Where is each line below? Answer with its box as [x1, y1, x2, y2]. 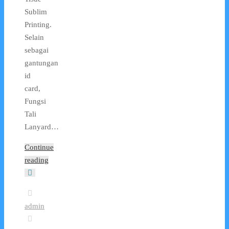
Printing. [25, 20, 52, 29]
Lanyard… [25, 123, 59, 131]
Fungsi [25, 97, 46, 106]
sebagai [25, 46, 49, 55]
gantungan [25, 59, 58, 67]
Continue [25, 143, 54, 152]
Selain [25, 33, 44, 42]
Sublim [25, 8, 47, 16]
